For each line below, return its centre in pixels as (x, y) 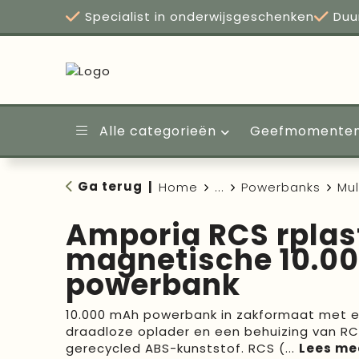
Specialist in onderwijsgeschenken (197, 16)
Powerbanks (280, 187)
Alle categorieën (155, 131)
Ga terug (110, 186)
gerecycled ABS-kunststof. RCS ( (175, 348)
